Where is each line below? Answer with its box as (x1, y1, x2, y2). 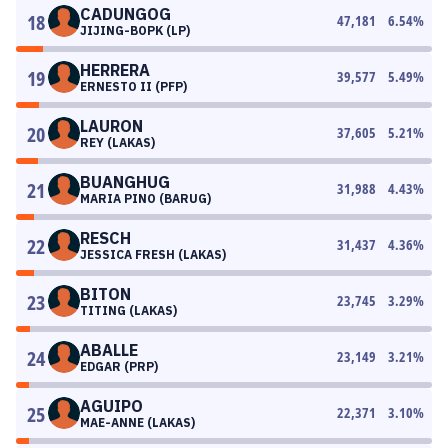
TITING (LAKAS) (80, 303, 177, 318)
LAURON (80, 116, 143, 136)
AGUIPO (80, 396, 143, 416)
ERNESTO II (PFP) (80, 79, 187, 94)
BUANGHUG (80, 172, 170, 192)
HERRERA (80, 60, 150, 80)
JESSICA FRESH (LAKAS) (80, 247, 226, 262)
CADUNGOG (80, 4, 171, 24)
